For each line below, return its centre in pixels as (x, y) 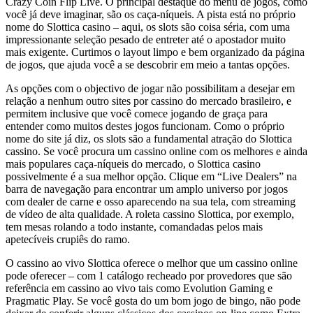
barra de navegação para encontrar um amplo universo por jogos (147, 189)
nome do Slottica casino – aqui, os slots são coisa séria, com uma (148, 27)
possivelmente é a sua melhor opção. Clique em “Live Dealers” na (151, 177)
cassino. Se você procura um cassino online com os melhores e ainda (156, 152)
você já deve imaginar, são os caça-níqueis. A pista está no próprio (151, 15)
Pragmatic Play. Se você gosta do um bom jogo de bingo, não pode (153, 301)
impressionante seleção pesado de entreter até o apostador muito (146, 40)
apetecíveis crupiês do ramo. (68, 240)
